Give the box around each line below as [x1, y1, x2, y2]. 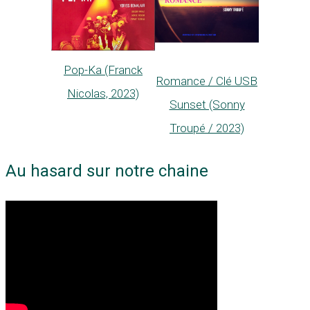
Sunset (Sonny [169, 98, 245, 112]
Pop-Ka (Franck [64, 63, 143, 77]
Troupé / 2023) [170, 121, 244, 136]
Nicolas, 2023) [67, 86, 139, 101]
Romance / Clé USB [156, 74, 257, 89]
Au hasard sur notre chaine [6, 161, 208, 181]
